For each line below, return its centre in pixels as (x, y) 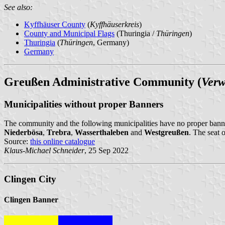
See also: (18, 7)
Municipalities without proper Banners (84, 104)
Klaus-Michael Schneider (44, 151)
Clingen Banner (31, 200)
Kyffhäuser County (55, 24)
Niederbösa (23, 133)
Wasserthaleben (102, 133)
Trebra (59, 133)
